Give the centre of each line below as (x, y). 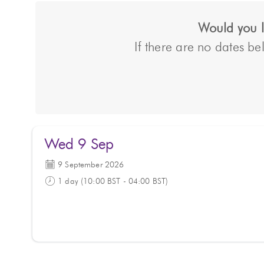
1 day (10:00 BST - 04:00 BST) (113, 181)
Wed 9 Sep (79, 145)
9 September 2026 (91, 165)
